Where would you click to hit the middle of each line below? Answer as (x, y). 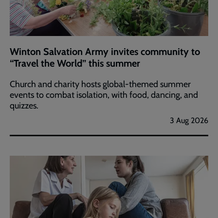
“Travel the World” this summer (75, 63)
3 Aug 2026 (189, 120)
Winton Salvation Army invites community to (105, 51)
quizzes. (24, 105)
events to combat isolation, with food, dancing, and (104, 95)
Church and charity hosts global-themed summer (100, 84)
